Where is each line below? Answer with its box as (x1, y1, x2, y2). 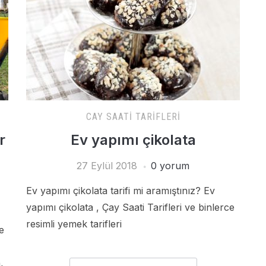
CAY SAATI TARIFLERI (85, 111, 180, 122)
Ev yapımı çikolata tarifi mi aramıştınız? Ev (26, 185, 215, 197)
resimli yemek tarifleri (26, 218, 122, 230)
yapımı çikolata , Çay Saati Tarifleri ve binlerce (26, 201, 235, 213)
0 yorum (151, 160, 189, 172)
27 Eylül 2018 (77, 160, 137, 172)
